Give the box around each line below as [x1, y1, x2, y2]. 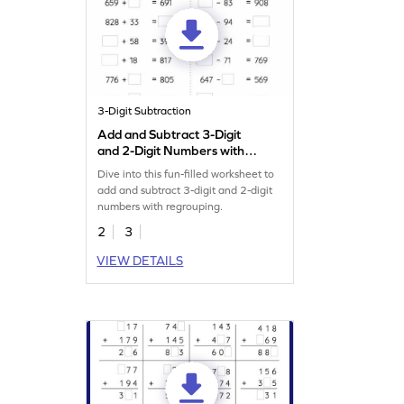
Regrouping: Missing [97, 160, 216, 175]
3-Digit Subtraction [97, 105, 192, 118]
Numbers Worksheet [97, 176, 217, 191]
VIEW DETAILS [96, 253, 184, 269]
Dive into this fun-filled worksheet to [97, 168, 275, 181]
